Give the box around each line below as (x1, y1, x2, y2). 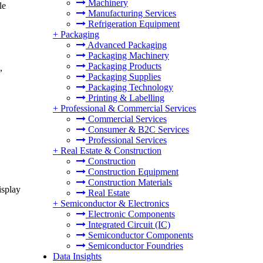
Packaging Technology (86, 82, 173, 92)
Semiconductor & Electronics (60, 198, 169, 208)
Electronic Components (86, 209, 175, 219)
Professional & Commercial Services (60, 103, 196, 113)
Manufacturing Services (86, 8, 176, 18)
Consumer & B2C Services (86, 124, 189, 134)
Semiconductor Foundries (86, 241, 183, 251)
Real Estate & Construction (60, 146, 161, 156)
